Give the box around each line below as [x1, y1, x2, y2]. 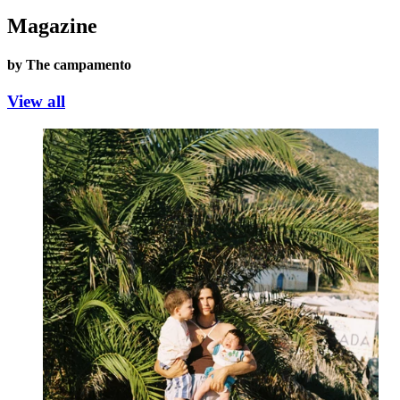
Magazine [7, 13, 97, 37]
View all [7, 92, 65, 112]
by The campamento [7, 56, 131, 72]
